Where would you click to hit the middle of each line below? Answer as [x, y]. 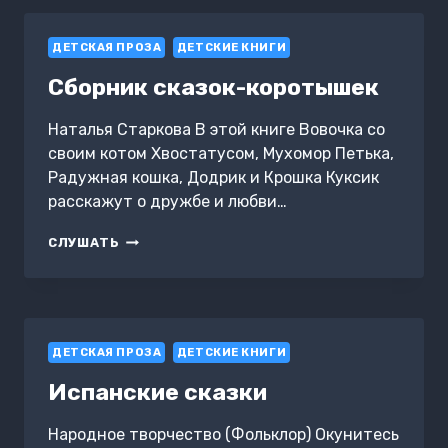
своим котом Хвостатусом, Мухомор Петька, [221, 154]
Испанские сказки [157, 392]
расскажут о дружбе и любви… [167, 202]
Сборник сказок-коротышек [213, 87]
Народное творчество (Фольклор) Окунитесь [223, 435]
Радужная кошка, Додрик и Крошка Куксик [213, 178]
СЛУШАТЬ [84, 243]
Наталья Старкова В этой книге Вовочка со [216, 130]
